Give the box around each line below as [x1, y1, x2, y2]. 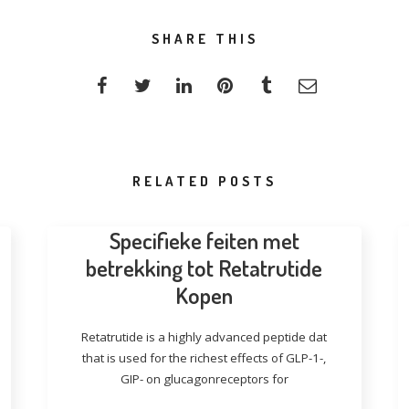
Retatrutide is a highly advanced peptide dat [81, 329, 328, 345]
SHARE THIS [151, 30, 258, 47]
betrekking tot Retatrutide [86, 253, 323, 282]
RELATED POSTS [132, 173, 277, 190]
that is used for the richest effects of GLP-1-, [82, 350, 327, 366]
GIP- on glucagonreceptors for [120, 371, 288, 387]
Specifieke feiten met [109, 225, 299, 255]
